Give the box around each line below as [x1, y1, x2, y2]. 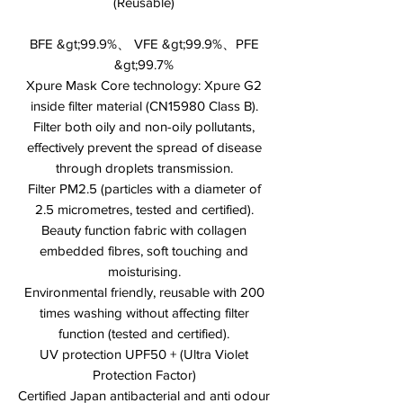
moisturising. [107, 263, 181, 279]
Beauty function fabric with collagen [41, 221, 246, 237]
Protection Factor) [92, 366, 196, 382]
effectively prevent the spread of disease [26, 139, 262, 155]
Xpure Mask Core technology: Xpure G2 [26, 76, 262, 93]
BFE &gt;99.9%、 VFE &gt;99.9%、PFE [29, 35, 259, 51]
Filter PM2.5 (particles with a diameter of [27, 180, 261, 196]
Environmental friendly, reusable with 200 [23, 283, 264, 300]
